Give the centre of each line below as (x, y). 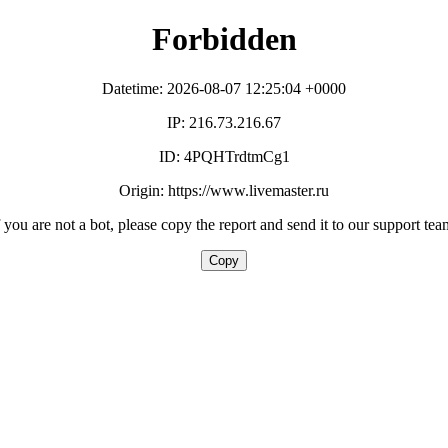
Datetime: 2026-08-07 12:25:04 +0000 (224, 88)
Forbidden (224, 39)
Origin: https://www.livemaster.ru (224, 190)
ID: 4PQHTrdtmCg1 (224, 156)
